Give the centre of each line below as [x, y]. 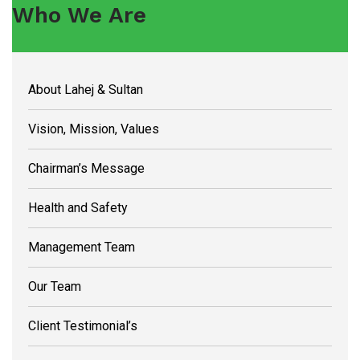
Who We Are [79, 15]
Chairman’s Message [86, 168]
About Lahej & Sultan [86, 90]
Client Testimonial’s [83, 326]
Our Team [55, 286]
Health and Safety [78, 208]
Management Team [82, 247]
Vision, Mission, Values [94, 129]
